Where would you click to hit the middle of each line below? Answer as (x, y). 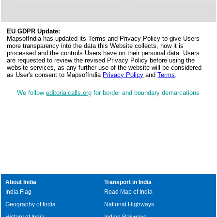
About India (21, 182)
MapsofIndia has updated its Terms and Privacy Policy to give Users (103, 39)
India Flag (19, 192)
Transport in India (128, 182)
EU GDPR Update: (34, 31)
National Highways (129, 204)
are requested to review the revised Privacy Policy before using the (101, 60)
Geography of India (31, 204)
